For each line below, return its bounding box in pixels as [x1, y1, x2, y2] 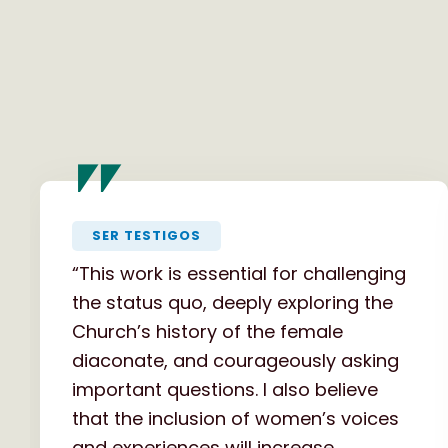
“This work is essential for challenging [72, 260, 406, 286]
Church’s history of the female [72, 318, 343, 344]
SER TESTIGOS [92, 225, 201, 245]
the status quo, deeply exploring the [72, 289, 393, 315]
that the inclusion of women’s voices [72, 405, 399, 431]
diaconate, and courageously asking [72, 347, 399, 373]
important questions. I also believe [72, 376, 378, 402]
